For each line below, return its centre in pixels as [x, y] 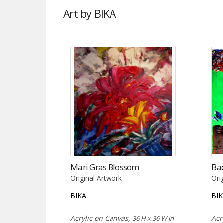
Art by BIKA [89, 14]
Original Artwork [96, 178]
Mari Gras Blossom [105, 167]
